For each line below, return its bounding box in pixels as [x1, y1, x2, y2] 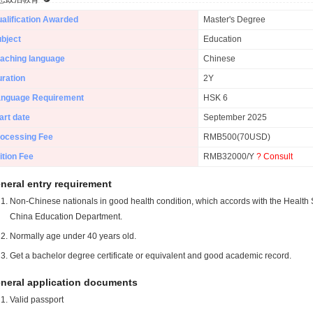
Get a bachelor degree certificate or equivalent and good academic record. [10, 251, 291, 261]
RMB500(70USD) [203, 132, 270, 142]
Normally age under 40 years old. [10, 231, 136, 241]
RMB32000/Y [203, 152, 256, 161]
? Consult [256, 152, 293, 161]
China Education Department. [10, 212, 122, 221]
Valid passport [10, 295, 64, 305]
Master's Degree [203, 15, 265, 24]
